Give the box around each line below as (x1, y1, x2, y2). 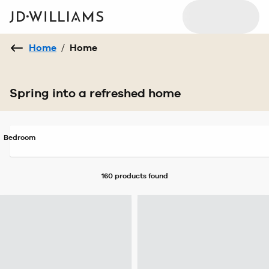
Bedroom (3, 133, 35, 142)
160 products (101, 172, 147, 181)
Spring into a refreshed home (10, 86, 181, 101)
